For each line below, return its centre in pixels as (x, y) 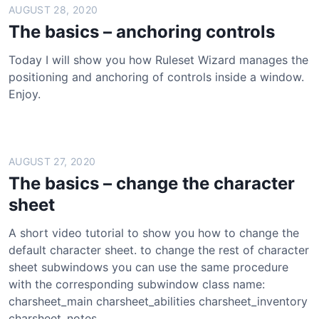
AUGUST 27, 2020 (52, 161)
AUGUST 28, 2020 (53, 10)
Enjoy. (25, 94)
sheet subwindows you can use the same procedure (148, 267)
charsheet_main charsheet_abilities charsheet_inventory (158, 301)
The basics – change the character (152, 183)
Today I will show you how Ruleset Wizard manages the (158, 60)
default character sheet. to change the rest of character (159, 250)
